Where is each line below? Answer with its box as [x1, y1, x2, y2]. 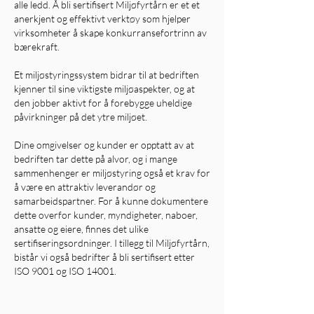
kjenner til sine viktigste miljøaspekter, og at [14, 83, 195, 95]
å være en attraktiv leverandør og [14, 181, 156, 193]
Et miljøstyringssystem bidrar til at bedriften [14, 69, 199, 81]
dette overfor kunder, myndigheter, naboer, [14, 209, 198, 221]
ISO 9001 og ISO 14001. [14, 265, 116, 277]
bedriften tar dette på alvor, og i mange [14, 153, 177, 165]
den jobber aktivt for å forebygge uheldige [14, 97, 192, 109]
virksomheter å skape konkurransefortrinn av [14, 27, 207, 39]
